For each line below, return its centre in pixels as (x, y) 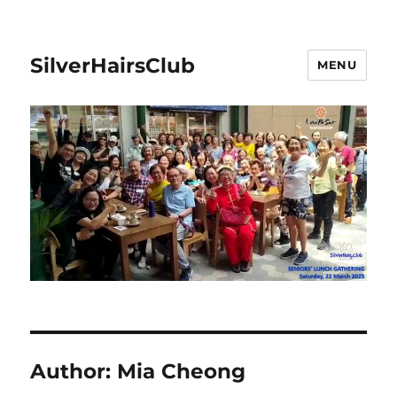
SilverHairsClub (113, 65)
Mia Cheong (182, 371)
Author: (74, 371)
